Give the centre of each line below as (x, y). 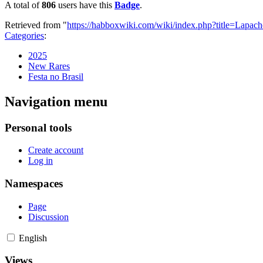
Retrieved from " (36, 25)
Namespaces (34, 183)
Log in (41, 161)
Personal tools (38, 127)
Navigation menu (56, 101)
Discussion (48, 217)
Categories (24, 35)
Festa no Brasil (56, 76)
